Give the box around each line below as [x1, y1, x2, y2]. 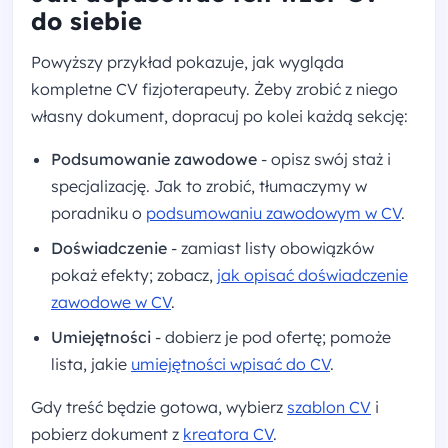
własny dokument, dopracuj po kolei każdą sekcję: [31, 106, 408, 127]
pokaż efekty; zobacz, [51, 265, 217, 286]
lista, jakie [51, 354, 131, 375]
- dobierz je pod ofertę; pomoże [151, 327, 391, 348]
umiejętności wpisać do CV [131, 354, 330, 375]
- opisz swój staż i [257, 149, 391, 170]
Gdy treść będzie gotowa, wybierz [31, 397, 287, 418]
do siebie [31, 6, 142, 37]
